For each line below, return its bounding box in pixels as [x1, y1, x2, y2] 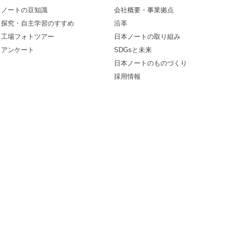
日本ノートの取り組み [114, 32, 181, 40]
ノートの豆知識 [1, 6, 48, 14]
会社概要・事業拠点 [114, 6, 174, 14]
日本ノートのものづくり [114, 59, 188, 67]
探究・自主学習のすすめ [1, 19, 75, 27]
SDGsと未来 [114, 45, 152, 54]
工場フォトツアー [1, 32, 55, 40]
